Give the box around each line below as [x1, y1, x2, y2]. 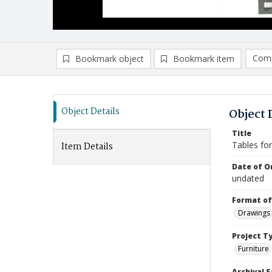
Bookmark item [173, 53, 234, 64]
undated [232, 172, 264, 184]
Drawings [238, 208, 270, 218]
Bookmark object [75, 53, 144, 64]
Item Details [61, 140, 113, 154]
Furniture [238, 243, 269, 254]
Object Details [61, 104, 120, 119]
